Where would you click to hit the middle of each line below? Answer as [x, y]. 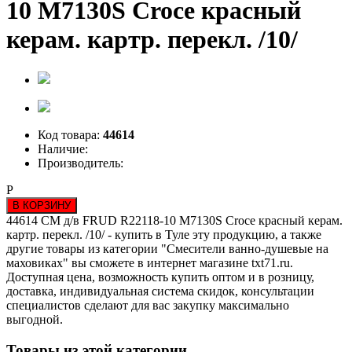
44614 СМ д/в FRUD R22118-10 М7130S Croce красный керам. [174, 220]
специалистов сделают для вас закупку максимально [148, 305]
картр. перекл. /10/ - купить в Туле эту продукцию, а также [164, 234]
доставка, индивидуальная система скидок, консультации [160, 291]
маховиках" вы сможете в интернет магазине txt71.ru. [150, 262]
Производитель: [81, 163]
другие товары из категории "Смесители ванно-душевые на [167, 248]
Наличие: [63, 148]
